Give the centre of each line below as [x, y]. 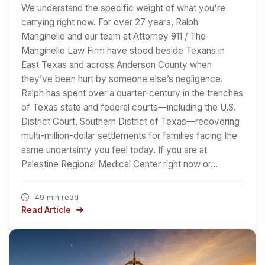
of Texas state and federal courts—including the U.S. [129, 108]
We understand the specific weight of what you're [123, 8]
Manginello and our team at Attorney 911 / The [114, 37]
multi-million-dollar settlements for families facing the [129, 136]
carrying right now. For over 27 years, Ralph [110, 22]
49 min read [55, 198]
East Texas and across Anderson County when [117, 65]
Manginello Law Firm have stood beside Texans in [123, 51]
